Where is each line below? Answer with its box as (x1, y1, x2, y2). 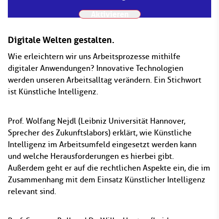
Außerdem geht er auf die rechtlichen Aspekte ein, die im (8, 163, 210, 173)
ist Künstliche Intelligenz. (8, 87, 98, 96)
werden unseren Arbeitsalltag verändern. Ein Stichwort (8, 75, 201, 85)
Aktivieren (90, 9, 129, 19)
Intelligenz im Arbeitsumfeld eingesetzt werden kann (8, 140, 197, 149)
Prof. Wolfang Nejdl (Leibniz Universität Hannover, (8, 116, 185, 126)
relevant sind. (8, 187, 56, 196)
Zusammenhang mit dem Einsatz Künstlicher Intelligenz (8, 175, 205, 184)
